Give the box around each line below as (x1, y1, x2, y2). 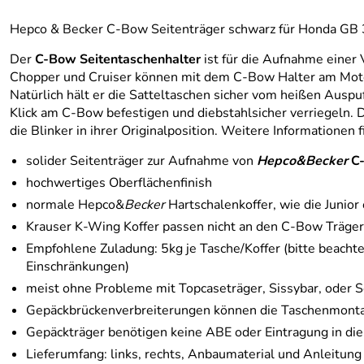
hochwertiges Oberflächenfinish (26, 174, 212, 192)
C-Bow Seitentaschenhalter (35, 50, 201, 68)
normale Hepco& (26, 196, 124, 214)
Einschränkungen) (26, 258, 129, 275)
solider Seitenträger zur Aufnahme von (26, 152, 257, 170)
